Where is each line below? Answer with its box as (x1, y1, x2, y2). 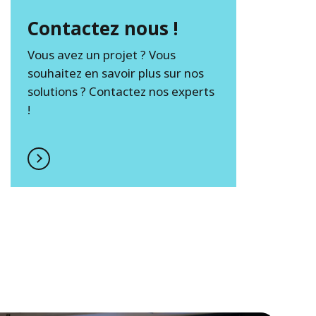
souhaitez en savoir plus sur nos (28, 64, 205, 81)
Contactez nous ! (28, 15, 178, 41)
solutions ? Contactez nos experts (28, 83, 215, 99)
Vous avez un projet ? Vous (28, 46, 176, 63)
